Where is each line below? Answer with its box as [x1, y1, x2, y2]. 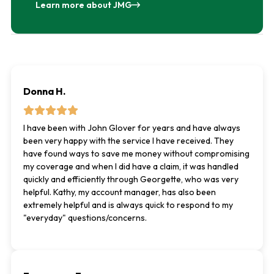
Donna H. [23, 85, 65, 98]
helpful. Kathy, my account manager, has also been [23, 187, 216, 198]
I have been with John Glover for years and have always [23, 122, 240, 134]
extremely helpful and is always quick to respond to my [23, 199, 233, 211]
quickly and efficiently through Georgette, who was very [23, 174, 239, 185]
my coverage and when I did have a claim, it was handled [23, 161, 239, 172]
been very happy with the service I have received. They [23, 135, 234, 147]
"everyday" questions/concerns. [23, 212, 147, 224]
